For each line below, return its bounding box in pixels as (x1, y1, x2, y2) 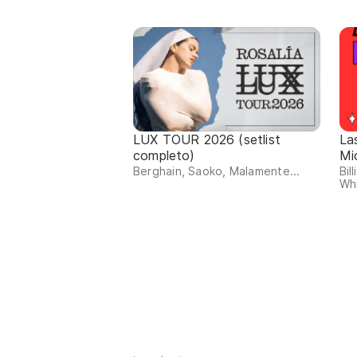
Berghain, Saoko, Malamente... (133, 164, 300, 178)
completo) (133, 147, 195, 164)
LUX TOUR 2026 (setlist (133, 131, 280, 148)
